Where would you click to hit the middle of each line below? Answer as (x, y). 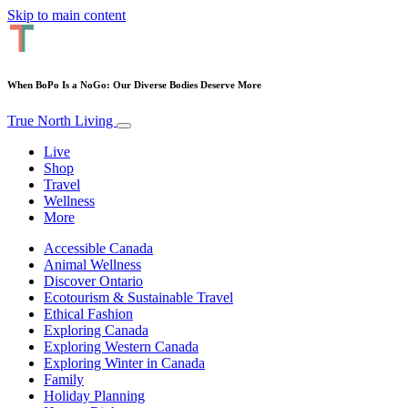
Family (64, 379)
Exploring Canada (96, 330)
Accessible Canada (98, 248)
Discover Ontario (93, 280)
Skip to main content (66, 15)
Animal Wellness (92, 264)
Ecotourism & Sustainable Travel (138, 297)
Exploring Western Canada (121, 346)
